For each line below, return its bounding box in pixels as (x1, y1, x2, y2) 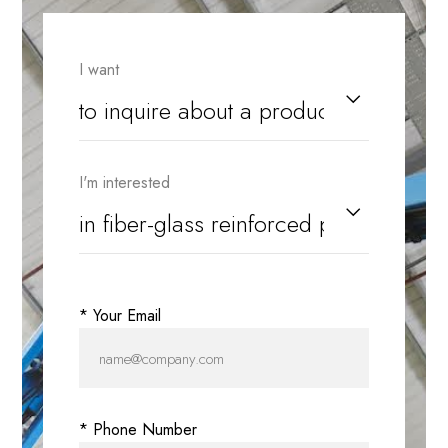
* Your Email (78, 304, 161, 328)
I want (78, 58, 119, 82)
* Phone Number (78, 418, 197, 442)
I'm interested (78, 171, 170, 195)
